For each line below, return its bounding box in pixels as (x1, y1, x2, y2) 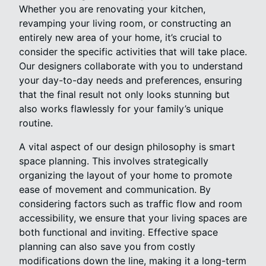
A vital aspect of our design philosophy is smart (19, 140, 235, 153)
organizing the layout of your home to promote (19, 169, 232, 181)
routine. (19, 116, 53, 129)
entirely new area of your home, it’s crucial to (19, 31, 222, 43)
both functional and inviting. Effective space (19, 226, 218, 238)
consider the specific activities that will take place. (19, 45, 247, 58)
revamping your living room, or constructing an (19, 17, 231, 29)
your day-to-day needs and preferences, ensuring (19, 74, 242, 86)
